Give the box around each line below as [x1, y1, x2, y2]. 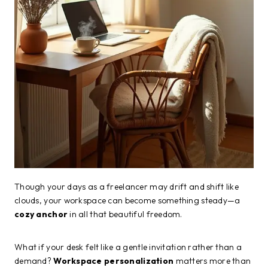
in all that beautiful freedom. [68, 208, 182, 220]
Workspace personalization [53, 255, 174, 266]
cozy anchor [14, 208, 68, 220]
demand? [14, 255, 54, 266]
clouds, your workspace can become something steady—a [14, 194, 240, 206]
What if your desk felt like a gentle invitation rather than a [14, 241, 242, 252]
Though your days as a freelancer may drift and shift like [14, 181, 239, 192]
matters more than [173, 255, 251, 266]
